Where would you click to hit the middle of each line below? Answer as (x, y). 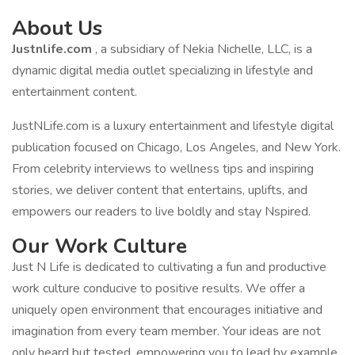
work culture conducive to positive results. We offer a (158, 288)
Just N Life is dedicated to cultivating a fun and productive (169, 267)
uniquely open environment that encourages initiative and (167, 310)
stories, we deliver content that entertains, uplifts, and (160, 190)
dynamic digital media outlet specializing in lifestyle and (162, 71)
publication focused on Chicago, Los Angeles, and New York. (176, 147)
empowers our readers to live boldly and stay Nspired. (161, 212)
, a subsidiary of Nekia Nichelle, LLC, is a (204, 49)
